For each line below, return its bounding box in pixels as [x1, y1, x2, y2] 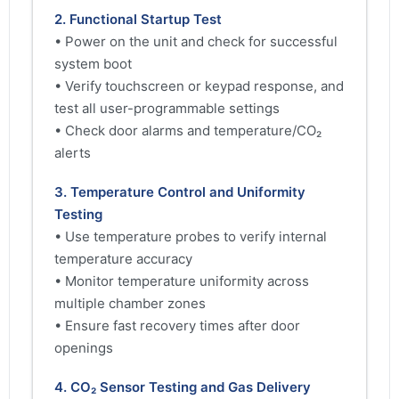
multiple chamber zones [54, 294, 206, 312]
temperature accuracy [54, 249, 192, 267]
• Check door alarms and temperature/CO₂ [54, 121, 322, 139]
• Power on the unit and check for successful [54, 32, 338, 50]
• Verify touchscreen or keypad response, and [54, 77, 344, 94]
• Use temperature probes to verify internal [54, 227, 327, 245]
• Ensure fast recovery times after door [54, 316, 300, 334]
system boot [54, 54, 132, 72]
